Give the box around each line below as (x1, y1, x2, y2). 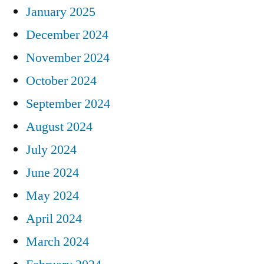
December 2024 (26, 26, 108, 43)
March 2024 (26, 233, 89, 250)
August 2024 (26, 118, 93, 135)
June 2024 (26, 164, 79, 181)
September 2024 (26, 95, 110, 112)
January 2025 (26, 3, 95, 20)
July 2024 (26, 141, 77, 158)
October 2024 (26, 72, 97, 89)
